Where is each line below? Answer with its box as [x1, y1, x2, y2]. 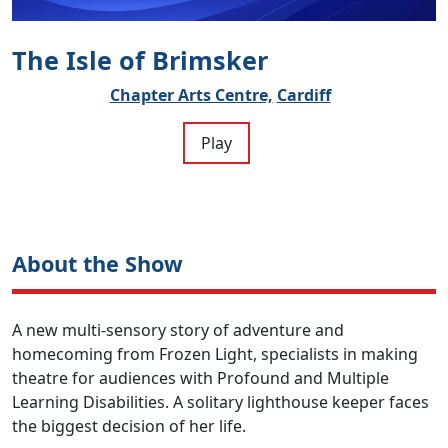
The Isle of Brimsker [12, 42, 268, 77]
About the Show [12, 248, 183, 278]
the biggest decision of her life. [12, 414, 246, 437]
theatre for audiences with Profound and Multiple [12, 366, 389, 389]
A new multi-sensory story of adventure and [12, 318, 344, 341]
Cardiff [276, 83, 331, 106]
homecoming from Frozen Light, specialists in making [12, 342, 418, 365]
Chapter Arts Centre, [109, 83, 273, 106]
